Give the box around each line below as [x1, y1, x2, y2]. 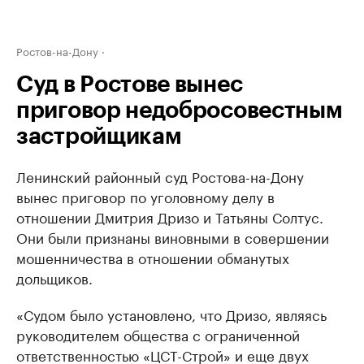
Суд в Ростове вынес [16, 73, 243, 96]
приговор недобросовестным [16, 99, 343, 122]
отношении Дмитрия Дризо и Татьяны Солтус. [16, 206, 323, 227]
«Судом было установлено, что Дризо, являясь [16, 303, 327, 324]
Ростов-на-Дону [16, 42, 98, 58]
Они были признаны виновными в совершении [16, 226, 329, 247]
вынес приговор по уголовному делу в [16, 185, 275, 206]
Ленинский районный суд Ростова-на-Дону [16, 165, 304, 186]
